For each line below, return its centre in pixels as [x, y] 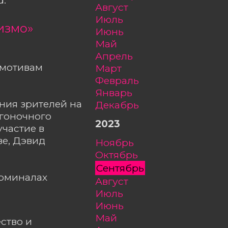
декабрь [121, 105]
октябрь [121, 155]
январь [117, 92]
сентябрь [123, 168]
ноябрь [119, 143]
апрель [118, 56]
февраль [121, 80]
